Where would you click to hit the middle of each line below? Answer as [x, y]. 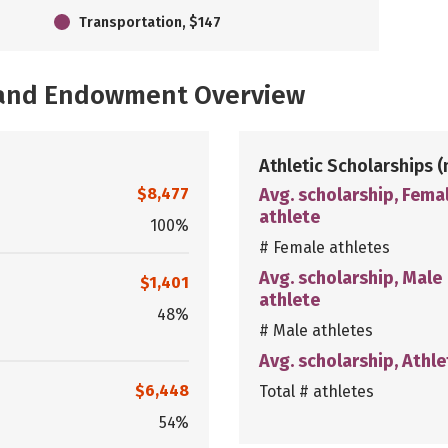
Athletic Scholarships [348, 165]
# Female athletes [324, 247]
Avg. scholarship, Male [350, 277]
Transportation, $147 [150, 22]
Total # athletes [316, 391]
